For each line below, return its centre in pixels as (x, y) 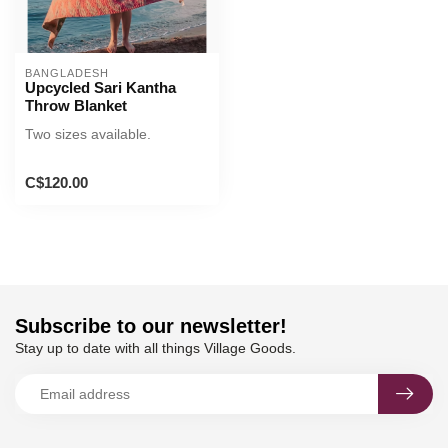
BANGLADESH (67, 73)
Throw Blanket (76, 105)
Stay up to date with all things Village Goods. (155, 348)
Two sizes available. (88, 134)
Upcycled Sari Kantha (100, 87)
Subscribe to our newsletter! (151, 326)
